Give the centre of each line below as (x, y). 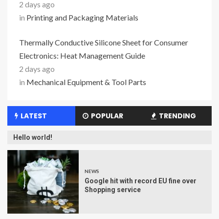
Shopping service (113, 190)
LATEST (34, 116)
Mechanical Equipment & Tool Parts (86, 82)
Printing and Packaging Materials (82, 17)
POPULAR (107, 116)
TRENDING (177, 116)
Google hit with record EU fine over (141, 181)
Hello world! (33, 137)
